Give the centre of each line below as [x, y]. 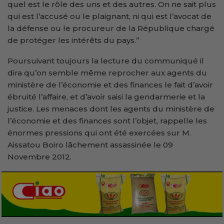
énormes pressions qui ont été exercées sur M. [99, 132]
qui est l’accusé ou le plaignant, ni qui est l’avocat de [109, 16]
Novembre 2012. [39, 156]
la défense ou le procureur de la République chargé [111, 28]
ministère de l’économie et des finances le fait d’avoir [110, 84]
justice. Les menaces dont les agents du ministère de [111, 108]
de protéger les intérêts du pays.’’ [73, 40]
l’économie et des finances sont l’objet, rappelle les [107, 120]
